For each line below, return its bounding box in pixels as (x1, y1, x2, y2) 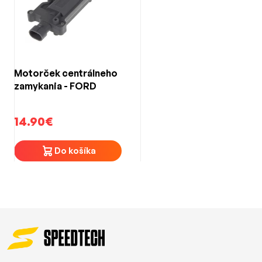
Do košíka (54, 146, 96, 156)
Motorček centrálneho (14, 67, 118, 79)
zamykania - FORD (14, 80, 96, 92)
